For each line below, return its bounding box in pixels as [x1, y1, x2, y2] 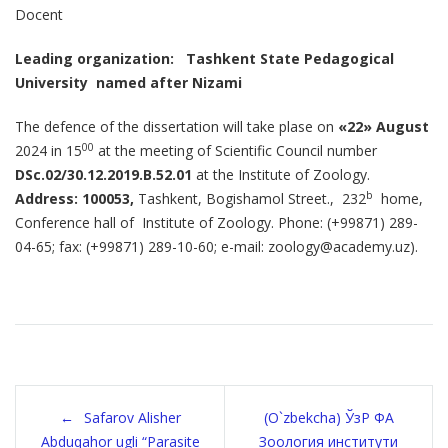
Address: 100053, [15, 189, 134, 209]
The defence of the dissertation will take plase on [15, 117, 338, 137]
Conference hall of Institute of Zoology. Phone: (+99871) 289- [15, 213, 418, 233]
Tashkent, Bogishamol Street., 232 [134, 189, 366, 209]
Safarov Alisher [83, 408, 181, 428]
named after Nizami [92, 73, 242, 93]
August [376, 117, 429, 137]
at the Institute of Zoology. [192, 165, 370, 185]
